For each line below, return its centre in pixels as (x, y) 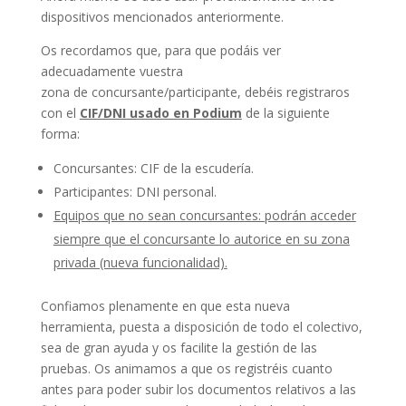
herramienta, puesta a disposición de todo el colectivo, (201, 327)
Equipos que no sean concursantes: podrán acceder (204, 215)
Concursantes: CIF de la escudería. (153, 168)
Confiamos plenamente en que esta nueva (165, 306)
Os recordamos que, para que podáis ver (160, 50)
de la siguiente (285, 113)
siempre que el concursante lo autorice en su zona (201, 239)
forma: (60, 134)
